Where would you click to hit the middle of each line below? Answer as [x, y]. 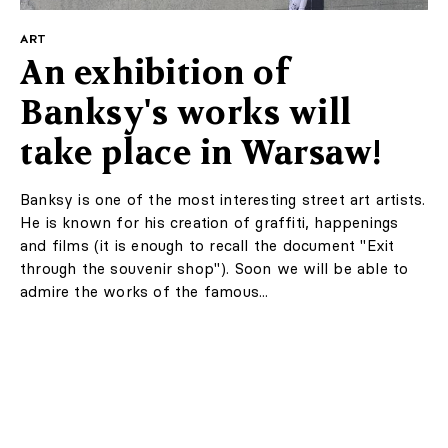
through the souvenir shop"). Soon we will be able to [214, 269]
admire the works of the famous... [144, 292]
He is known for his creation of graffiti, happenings [209, 223]
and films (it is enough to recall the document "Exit [207, 246]
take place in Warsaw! [201, 152]
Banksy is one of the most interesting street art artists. [223, 200]
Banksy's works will [186, 112]
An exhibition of [155, 72]
